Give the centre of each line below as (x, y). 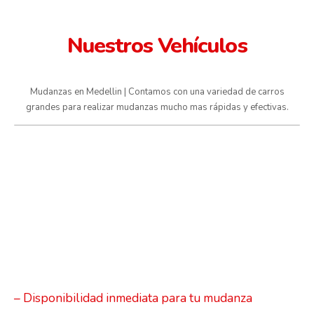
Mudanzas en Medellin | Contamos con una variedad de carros (157, 92)
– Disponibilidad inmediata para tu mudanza (133, 298)
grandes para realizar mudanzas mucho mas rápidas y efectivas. (157, 108)
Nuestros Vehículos (157, 46)
